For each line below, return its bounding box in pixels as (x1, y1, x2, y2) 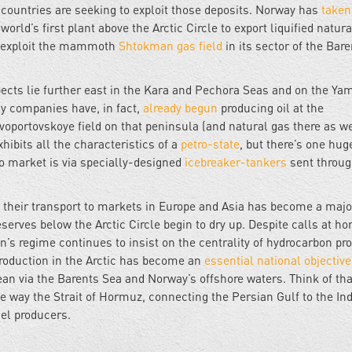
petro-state (181, 137, 240, 152)
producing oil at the (218, 101, 324, 115)
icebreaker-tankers (181, 155, 287, 170)
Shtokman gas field (119, 38, 222, 53)
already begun (140, 101, 218, 115)
